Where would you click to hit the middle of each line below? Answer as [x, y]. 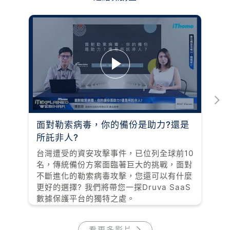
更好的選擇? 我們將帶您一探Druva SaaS [114, 187]
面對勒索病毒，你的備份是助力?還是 [113, 124]
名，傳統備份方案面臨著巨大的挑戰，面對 [114, 164]
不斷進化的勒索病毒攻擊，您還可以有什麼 [114, 176]
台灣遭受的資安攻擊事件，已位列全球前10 [115, 153]
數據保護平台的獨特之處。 [86, 198]
